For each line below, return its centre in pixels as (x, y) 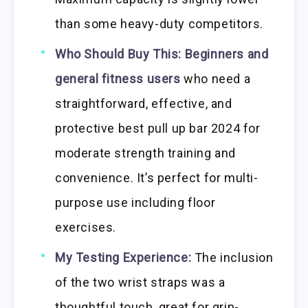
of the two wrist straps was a (140, 282)
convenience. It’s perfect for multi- (157, 177)
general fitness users (118, 78)
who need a (216, 78)
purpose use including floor (135, 202)
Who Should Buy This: (118, 54)
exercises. (86, 227)
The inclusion (232, 257)
